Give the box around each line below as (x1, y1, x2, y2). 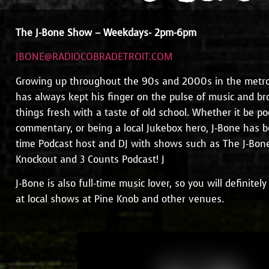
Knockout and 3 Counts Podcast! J (16, 153, 165, 166)
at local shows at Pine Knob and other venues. (16, 193, 225, 206)
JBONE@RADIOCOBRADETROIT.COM (16, 50, 174, 64)
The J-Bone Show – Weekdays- (16, 26, 152, 39)
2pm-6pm (154, 26, 197, 39)
